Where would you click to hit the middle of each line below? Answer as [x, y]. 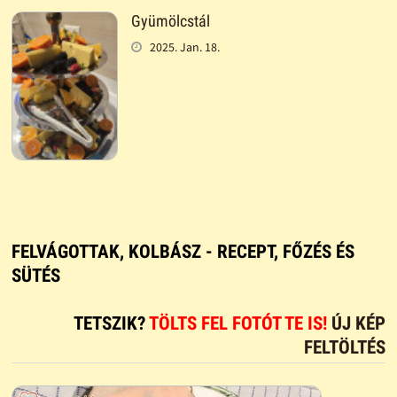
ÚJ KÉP [359, 324]
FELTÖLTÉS [345, 348]
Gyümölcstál [170, 21]
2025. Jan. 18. [184, 47]
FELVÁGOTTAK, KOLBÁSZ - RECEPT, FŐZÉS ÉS [183, 252]
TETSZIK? [112, 324]
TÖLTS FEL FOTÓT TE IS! [241, 324]
